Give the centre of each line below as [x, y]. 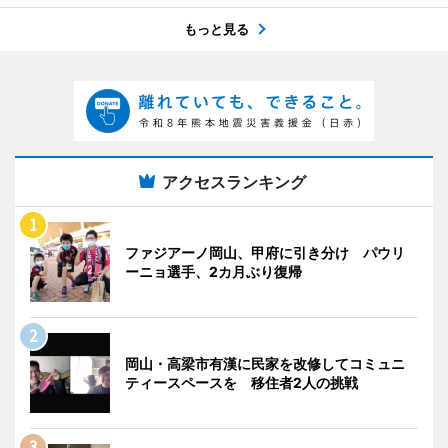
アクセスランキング [234, 181]
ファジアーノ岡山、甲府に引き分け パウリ [265, 252]
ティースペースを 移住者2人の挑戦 [241, 382]
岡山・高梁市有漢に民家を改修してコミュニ [265, 363]
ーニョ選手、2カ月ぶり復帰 [213, 271]
